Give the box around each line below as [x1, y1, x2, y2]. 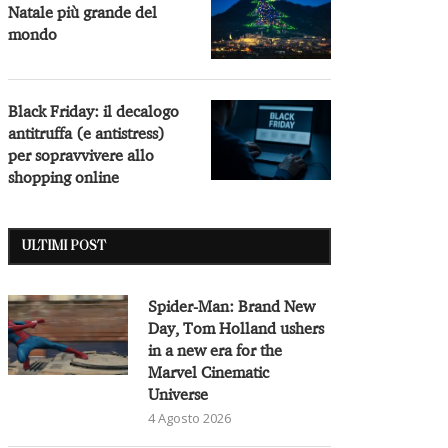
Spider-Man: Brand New [148, 295, 316, 316]
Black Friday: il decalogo [8, 100, 180, 121]
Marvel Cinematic [148, 361, 270, 382]
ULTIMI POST [22, 238, 107, 254]
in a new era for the [148, 339, 283, 360]
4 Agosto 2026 [148, 408, 232, 427]
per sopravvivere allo [8, 144, 155, 165]
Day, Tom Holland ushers [148, 317, 325, 338]
